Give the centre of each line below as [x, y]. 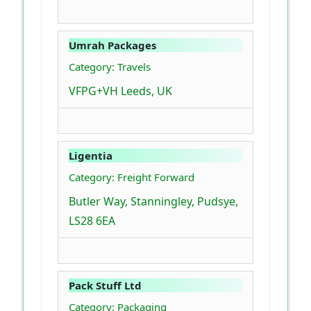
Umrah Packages [112, 45]
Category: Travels [110, 67]
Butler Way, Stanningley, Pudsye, [153, 202]
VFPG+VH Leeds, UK [120, 91]
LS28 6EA [92, 221]
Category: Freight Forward [132, 177]
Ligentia [91, 156]
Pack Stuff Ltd [105, 286]
